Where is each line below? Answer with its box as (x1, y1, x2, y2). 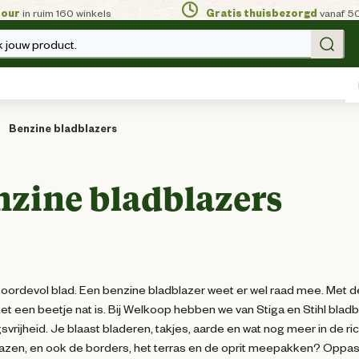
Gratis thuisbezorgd (206, 6, 317, 19)
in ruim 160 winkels (20, 6, 111, 19)
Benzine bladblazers (9, 122, 117, 135)
